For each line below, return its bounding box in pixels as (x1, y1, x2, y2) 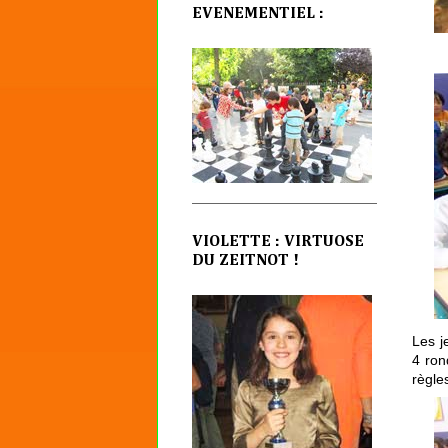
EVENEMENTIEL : (192, 5, 324, 22)
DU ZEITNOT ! (192, 253, 299, 270)
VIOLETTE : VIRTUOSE (192, 234, 364, 251)
